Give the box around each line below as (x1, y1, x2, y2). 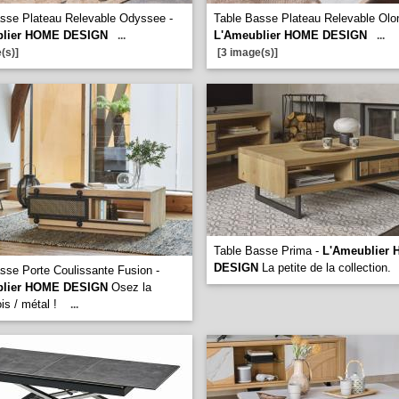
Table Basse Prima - (214, 244, 322, 257)
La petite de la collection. (258, 261, 395, 274)
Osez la (108, 281, 151, 294)
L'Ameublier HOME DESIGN (214, 28, 367, 42)
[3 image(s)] (217, 46, 278, 59)
